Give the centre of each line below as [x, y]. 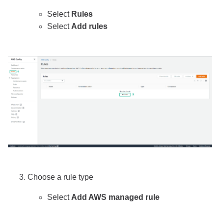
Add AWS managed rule [115, 197]
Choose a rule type [60, 177]
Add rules [89, 27]
